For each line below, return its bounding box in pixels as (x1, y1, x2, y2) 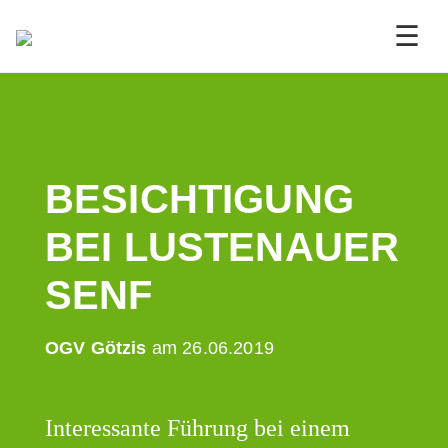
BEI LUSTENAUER (45, 225, 400, 269)
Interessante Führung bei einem (45, 415, 350, 441)
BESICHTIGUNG (45, 177, 354, 221)
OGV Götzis (45, 337, 147, 358)
